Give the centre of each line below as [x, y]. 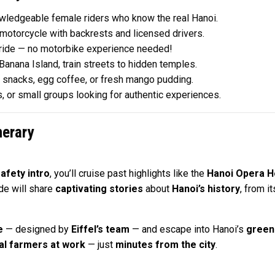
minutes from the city [165, 245]
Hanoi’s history [206, 189]
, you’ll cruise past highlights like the [128, 174]
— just [100, 245]
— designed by [37, 230]
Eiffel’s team [100, 230]
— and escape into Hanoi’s [188, 230]
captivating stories [99, 189]
